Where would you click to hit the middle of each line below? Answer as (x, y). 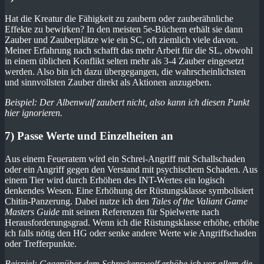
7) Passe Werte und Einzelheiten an (89, 136)
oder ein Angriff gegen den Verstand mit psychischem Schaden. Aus (131, 169)
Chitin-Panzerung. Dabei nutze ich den (78, 201)
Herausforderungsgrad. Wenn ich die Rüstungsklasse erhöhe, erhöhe (132, 222)
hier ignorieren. (34, 113)
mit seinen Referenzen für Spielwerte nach (139, 212)
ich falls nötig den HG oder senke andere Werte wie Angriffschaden (131, 233)
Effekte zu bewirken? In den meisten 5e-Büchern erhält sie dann (124, 29)
